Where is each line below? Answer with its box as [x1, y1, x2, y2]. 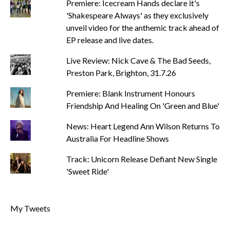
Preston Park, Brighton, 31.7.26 [66, 68, 176, 78]
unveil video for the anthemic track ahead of [66, 23, 219, 32]
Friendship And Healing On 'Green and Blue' [66, 101, 219, 110]
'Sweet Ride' [66, 166, 109, 176]
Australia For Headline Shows [66, 133, 169, 143]
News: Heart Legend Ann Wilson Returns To [66, 121, 220, 131]
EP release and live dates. [66, 35, 154, 45]
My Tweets [10, 203, 50, 213]
